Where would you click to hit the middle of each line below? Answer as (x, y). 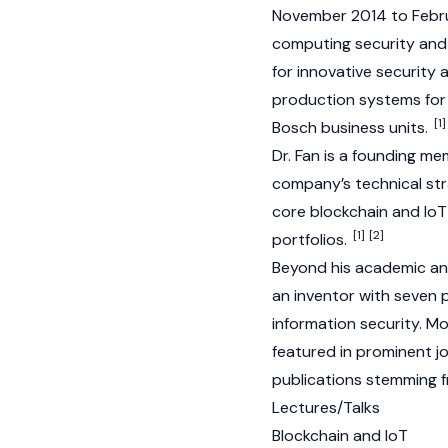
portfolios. (311, 239)
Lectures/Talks (326, 407)
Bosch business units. (352, 127)
